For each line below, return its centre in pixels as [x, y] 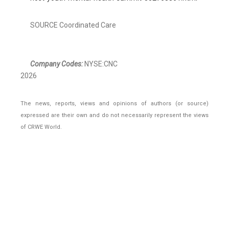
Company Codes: [56, 64]
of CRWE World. [41, 127]
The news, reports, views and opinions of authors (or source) [114, 104]
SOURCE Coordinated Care [73, 25]
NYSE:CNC [100, 64]
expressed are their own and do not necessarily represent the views [114, 116]
